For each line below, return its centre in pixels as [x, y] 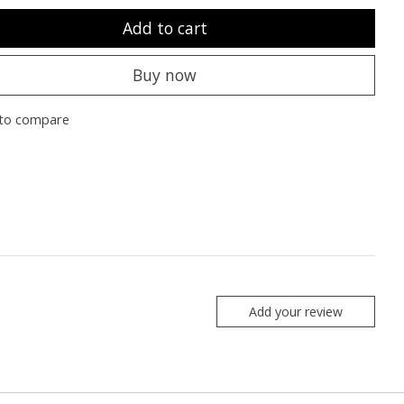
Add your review [295, 311]
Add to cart [165, 28]
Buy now [165, 74]
